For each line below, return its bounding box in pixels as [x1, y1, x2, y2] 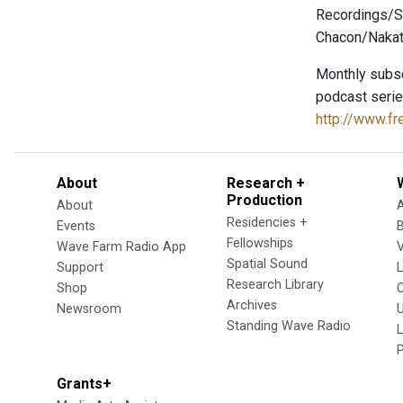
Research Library [227, 277, 324, 292]
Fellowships [227, 236, 293, 251]
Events [57, 219, 95, 234]
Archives [227, 298, 277, 313]
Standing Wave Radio [227, 318, 351, 334]
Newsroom [57, 301, 121, 317]
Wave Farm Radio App [57, 239, 186, 255]
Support [57, 260, 103, 275]
